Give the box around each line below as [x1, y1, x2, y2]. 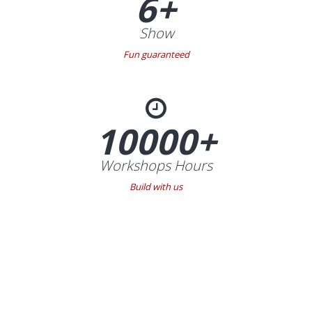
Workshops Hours [100, 156, 212, 175]
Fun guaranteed [123, 48, 189, 61]
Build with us [130, 180, 182, 194]
